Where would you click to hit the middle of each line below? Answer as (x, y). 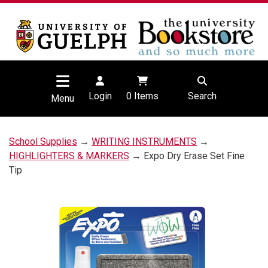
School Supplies (43, 142)
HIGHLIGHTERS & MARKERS (69, 156)
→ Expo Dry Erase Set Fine (187, 156)
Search (202, 96)
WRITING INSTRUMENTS (144, 142)
